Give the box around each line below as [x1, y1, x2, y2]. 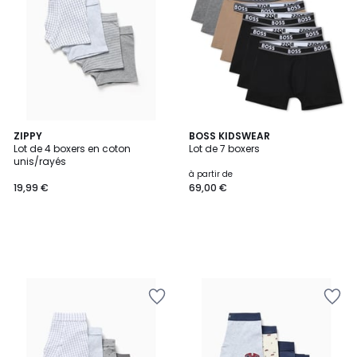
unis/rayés [14, 155, 66, 168]
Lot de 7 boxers [189, 142, 260, 155]
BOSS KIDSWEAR [189, 129, 270, 143]
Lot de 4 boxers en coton [14, 142, 131, 155]
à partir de [189, 168, 233, 180]
